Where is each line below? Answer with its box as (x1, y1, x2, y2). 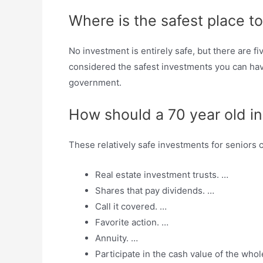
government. (69, 77, 122, 89)
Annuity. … (95, 232, 138, 244)
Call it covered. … (95, 201, 167, 213)
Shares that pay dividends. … (95, 185, 214, 197)
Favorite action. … (95, 217, 168, 228)
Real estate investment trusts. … (95, 169, 228, 181)
